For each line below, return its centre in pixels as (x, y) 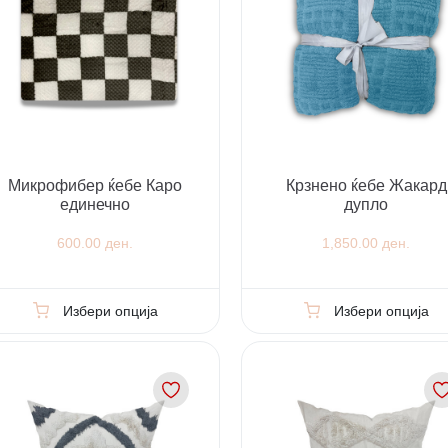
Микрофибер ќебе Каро (95, 185)
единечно (95, 204)
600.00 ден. (95, 243)
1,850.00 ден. (366, 243)
